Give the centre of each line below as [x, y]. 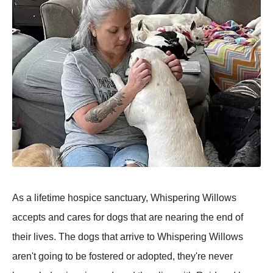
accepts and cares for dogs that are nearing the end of [128, 218]
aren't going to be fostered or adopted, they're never [122, 257]
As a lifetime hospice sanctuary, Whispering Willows [124, 198]
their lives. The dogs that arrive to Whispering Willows [128, 237]
